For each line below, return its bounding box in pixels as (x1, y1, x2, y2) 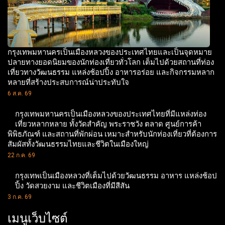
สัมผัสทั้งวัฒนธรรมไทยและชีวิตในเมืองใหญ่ (8, 139, 149, 150)
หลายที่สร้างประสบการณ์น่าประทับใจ (8, 77, 129, 88)
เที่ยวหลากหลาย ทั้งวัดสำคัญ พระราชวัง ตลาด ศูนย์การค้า (15, 119, 201, 130)
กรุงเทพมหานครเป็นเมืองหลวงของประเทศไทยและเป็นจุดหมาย (8, 47, 212, 58)
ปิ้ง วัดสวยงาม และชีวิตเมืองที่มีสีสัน (15, 180, 130, 191)
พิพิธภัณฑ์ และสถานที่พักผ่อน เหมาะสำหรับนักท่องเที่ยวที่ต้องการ (8, 129, 217, 140)
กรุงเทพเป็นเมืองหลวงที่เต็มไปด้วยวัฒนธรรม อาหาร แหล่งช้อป (15, 170, 217, 181)
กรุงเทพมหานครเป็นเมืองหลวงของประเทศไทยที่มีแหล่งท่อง (15, 108, 206, 120)
